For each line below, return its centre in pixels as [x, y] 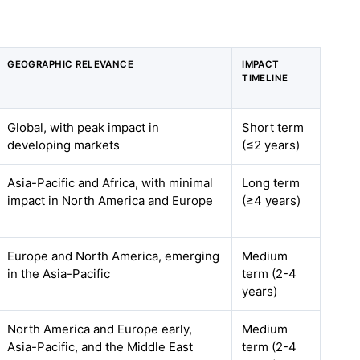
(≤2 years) [271, 145]
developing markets [64, 145]
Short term [273, 127]
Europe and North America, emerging [114, 256]
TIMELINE [265, 78]
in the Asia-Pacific [59, 274]
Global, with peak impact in [84, 127]
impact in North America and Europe [110, 200]
